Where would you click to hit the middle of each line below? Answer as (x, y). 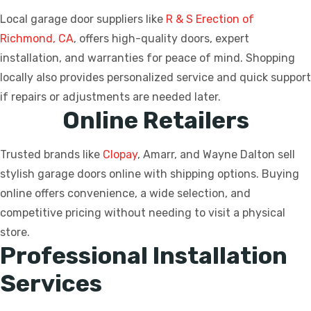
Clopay (120, 155)
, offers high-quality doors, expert (161, 39)
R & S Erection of (210, 19)
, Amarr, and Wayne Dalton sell (216, 155)
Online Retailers (155, 121)
